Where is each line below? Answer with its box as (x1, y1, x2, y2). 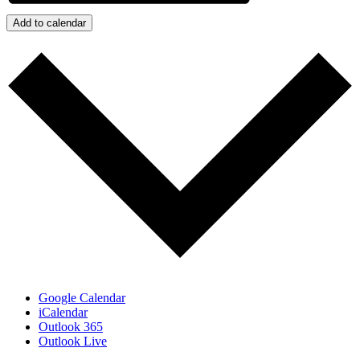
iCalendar (39, 305, 88, 319)
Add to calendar (13, 17, 86, 30)
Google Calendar (39, 290, 125, 305)
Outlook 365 (39, 319, 103, 333)
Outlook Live (39, 333, 107, 348)
